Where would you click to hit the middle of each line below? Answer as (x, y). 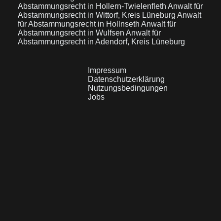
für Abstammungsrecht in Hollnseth (79, 24)
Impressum (107, 70)
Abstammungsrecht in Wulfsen (72, 33)
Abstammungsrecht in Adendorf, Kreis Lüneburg (101, 42)
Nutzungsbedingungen (128, 88)
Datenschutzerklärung (127, 79)
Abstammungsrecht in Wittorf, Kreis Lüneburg (97, 15)
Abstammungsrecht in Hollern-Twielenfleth (93, 6)
